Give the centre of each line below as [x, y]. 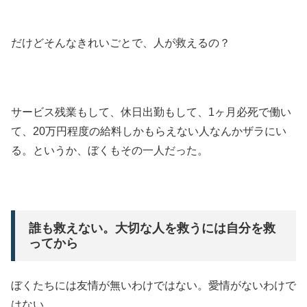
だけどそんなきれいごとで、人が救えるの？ [121, 42]
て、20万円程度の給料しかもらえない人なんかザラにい [149, 131]
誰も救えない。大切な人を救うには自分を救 [152, 228]
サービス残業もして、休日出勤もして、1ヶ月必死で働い [151, 112]
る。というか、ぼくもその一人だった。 [110, 150]
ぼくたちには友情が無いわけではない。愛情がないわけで [153, 286]
